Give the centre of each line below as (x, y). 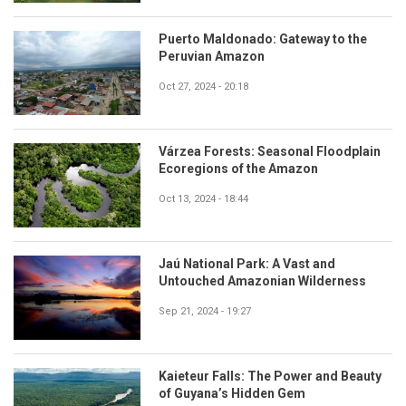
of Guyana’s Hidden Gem (232, 393)
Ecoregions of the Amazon (238, 168)
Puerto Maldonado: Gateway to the (263, 39)
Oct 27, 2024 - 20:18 (203, 86)
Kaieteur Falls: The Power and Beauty (270, 376)
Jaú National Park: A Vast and (247, 263)
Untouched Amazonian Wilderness (262, 280)
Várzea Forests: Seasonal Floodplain (270, 151)
